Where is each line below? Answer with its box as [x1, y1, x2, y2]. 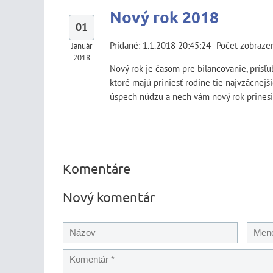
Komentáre [63, 160, 130, 176]
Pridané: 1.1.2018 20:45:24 [110, 39, 211, 51]
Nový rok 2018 [110, 7, 219, 27]
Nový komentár [63, 189, 155, 205]
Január [71, 41, 92, 51]
